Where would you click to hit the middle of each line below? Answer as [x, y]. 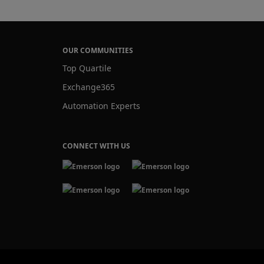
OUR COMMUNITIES [98, 51]
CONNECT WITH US [97, 146]
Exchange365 [89, 87]
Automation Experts [102, 106]
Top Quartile [87, 68]
